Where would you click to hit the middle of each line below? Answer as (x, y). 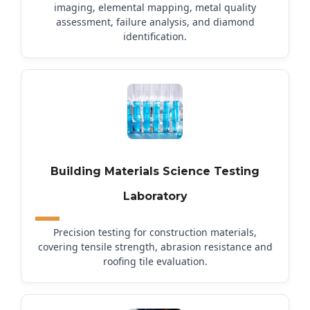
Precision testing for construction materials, (155, 232)
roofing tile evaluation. (155, 261)
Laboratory (155, 196)
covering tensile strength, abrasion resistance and (155, 247)
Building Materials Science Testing (155, 171)
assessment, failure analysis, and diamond (155, 22)
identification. (155, 36)
